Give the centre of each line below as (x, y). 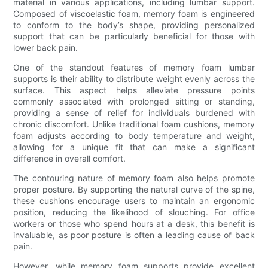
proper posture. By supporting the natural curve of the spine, (134, 190)
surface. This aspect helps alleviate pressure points (134, 90)
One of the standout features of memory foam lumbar (134, 68)
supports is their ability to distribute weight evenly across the (134, 79)
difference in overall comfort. (70, 159)
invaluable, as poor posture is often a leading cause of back (134, 235)
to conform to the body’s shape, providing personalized (134, 25)
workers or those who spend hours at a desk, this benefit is (134, 224)
